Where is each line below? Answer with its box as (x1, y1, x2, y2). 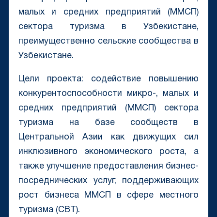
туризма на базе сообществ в (18, 119, 199, 127)
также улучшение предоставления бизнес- (18, 162, 199, 171)
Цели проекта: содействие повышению (18, 75, 199, 84)
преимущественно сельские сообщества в (18, 37, 199, 46)
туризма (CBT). (18, 206, 80, 215)
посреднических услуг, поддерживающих (18, 177, 199, 186)
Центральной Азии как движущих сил (18, 133, 199, 142)
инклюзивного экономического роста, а (18, 148, 199, 156)
